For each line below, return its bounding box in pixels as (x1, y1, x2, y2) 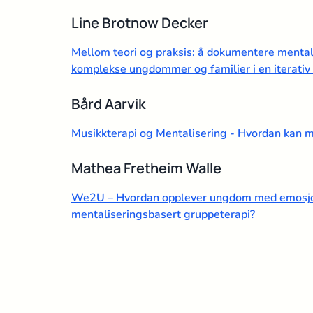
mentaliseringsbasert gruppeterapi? (71, 206, 255, 222)
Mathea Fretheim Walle (71, 158, 221, 177)
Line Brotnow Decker (71, 13, 208, 32)
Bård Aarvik (71, 94, 145, 113)
